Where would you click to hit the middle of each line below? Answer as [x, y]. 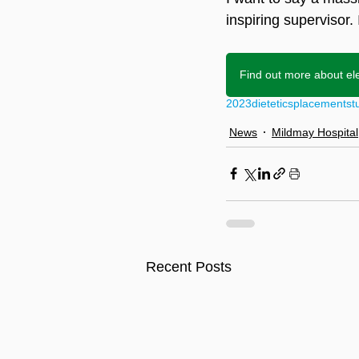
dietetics [272, 103]
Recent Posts [189, 266]
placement [320, 103]
